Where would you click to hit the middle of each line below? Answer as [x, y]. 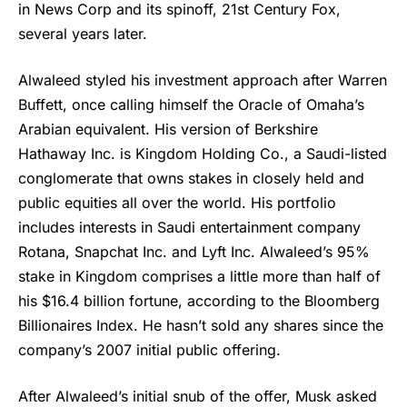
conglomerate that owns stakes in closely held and [191, 179]
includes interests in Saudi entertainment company [189, 228]
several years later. [83, 34]
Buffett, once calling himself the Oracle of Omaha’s [191, 105]
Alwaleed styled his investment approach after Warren [203, 80]
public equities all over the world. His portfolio [177, 203]
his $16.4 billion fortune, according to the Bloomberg [199, 301]
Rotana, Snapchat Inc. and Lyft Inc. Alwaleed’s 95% [194, 252]
